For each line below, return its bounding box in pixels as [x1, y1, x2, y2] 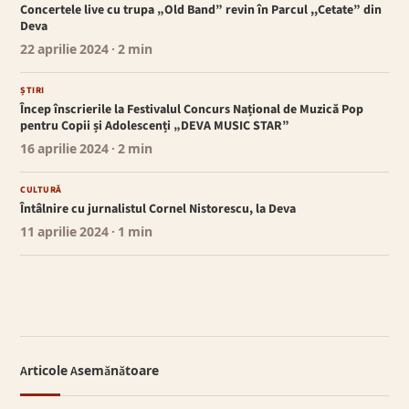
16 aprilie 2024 [20, 141, 110, 160]
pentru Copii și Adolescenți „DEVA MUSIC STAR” [20, 117, 290, 136]
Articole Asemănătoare [20, 362, 160, 382]
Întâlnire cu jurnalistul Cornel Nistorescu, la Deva [20, 200, 297, 219]
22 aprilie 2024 [20, 41, 110, 60]
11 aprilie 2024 [20, 224, 110, 243]
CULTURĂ [20, 184, 62, 197]
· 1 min [109, 224, 153, 243]
